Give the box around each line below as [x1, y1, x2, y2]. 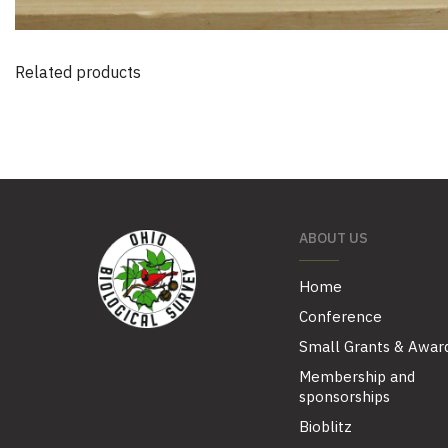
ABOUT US [299, 229, 368, 248]
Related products [15, 61, 141, 82]
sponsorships [299, 387, 390, 407]
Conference [299, 307, 382, 327]
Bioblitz [299, 417, 352, 437]
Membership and [299, 367, 415, 387]
